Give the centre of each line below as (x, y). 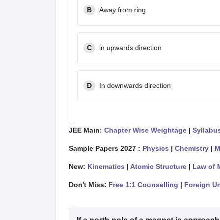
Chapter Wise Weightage (145, 130)
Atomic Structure (158, 166)
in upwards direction (130, 48)
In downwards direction (135, 85)
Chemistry (192, 148)
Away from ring (123, 10)
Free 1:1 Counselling (143, 185)
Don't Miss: (89, 185)
